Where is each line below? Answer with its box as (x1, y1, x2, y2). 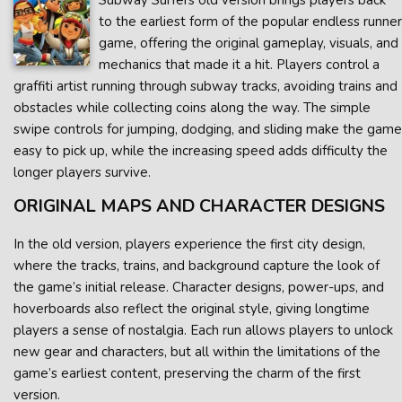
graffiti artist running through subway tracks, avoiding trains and (13, 77, 398, 95)
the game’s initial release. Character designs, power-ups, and (13, 278, 384, 296)
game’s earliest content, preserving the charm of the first (13, 364, 361, 382)
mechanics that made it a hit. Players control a (99, 56, 380, 74)
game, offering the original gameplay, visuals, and (99, 34, 398, 52)
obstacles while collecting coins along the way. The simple (13, 99, 371, 117)
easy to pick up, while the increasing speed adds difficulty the (13, 142, 388, 160)
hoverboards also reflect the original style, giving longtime (13, 300, 370, 318)
